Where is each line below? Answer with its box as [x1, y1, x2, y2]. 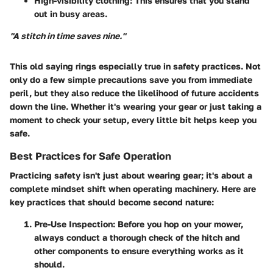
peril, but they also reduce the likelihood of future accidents [10, 87, 259, 98]
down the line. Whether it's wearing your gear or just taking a [10, 101, 261, 112]
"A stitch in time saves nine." [10, 30, 126, 41]
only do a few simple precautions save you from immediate [10, 74, 252, 85]
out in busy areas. [34, 8, 107, 19]
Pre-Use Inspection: [34, 219, 115, 230]
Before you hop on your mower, [115, 219, 243, 230]
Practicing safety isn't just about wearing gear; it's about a [10, 170, 252, 181]
